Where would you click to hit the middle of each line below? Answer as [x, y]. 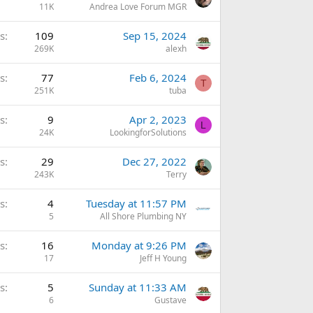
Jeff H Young [163, 259]
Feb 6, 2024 [158, 78]
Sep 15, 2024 [155, 36]
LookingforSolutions [148, 133]
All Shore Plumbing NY [143, 217]
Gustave [170, 300]
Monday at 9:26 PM [139, 246]
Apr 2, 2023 [158, 120]
